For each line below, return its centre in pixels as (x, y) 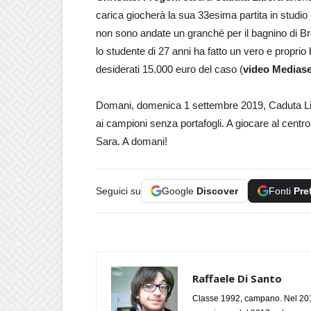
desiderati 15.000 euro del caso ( (169, 69)
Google (179, 191)
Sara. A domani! (132, 141)
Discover (217, 191)
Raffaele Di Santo (237, 278)
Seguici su (118, 191)
